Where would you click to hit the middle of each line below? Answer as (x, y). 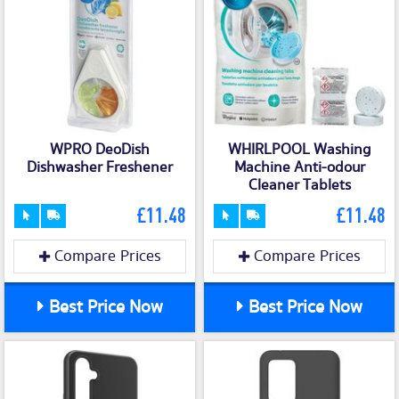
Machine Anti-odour (299, 168)
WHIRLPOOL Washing (299, 150)
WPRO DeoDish (100, 150)
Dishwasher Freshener (100, 168)
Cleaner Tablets (299, 186)
